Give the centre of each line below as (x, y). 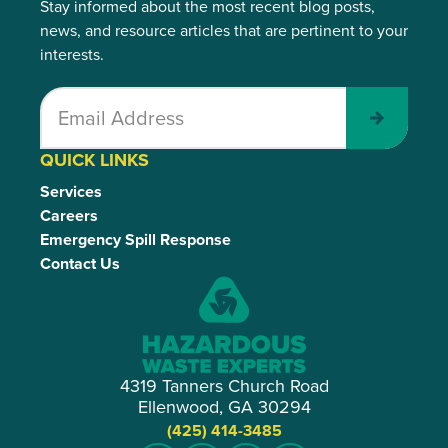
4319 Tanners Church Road (224, 385)
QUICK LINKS (94, 160)
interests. (72, 54)
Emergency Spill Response (135, 239)
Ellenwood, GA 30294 (224, 406)
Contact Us (80, 263)
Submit (377, 118)
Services (71, 191)
